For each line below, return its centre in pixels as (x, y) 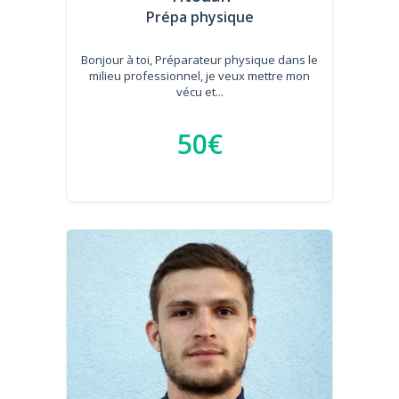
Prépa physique (199, 17)
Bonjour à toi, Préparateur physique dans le (199, 60)
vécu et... (199, 92)
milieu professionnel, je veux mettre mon (199, 76)
